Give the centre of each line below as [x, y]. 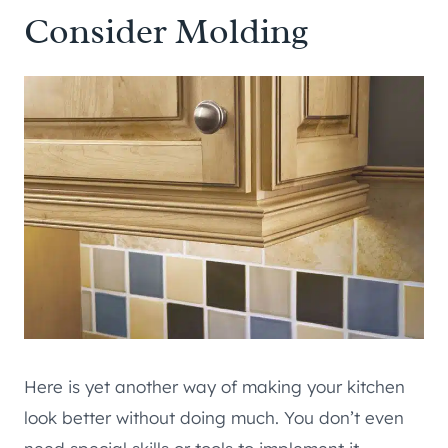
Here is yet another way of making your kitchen [214, 386]
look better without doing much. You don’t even [214, 417]
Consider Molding [166, 31]
